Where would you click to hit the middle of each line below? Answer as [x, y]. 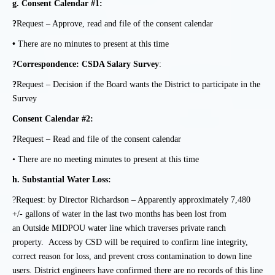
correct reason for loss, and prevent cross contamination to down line [132, 256]
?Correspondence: [46, 64]
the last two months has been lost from [160, 214]
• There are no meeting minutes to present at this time [106, 159]
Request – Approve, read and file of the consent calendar [115, 24]
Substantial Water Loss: [67, 180]
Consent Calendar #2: [53, 119]
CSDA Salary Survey [120, 64]
